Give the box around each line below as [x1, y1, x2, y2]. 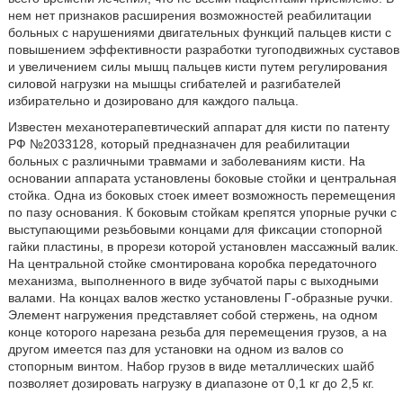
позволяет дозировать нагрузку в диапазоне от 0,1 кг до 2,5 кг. [7, 376, 374, 390]
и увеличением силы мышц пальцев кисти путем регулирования [7, 59, 388, 74]
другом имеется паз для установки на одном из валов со [7, 342, 344, 356]
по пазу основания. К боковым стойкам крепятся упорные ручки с [7, 205, 397, 219]
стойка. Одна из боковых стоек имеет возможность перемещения [7, 188, 396, 202]
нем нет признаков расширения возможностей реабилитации [7, 8, 372, 22]
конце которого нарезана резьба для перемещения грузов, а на [7, 325, 387, 339]
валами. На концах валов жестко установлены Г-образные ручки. [7, 291, 393, 305]
